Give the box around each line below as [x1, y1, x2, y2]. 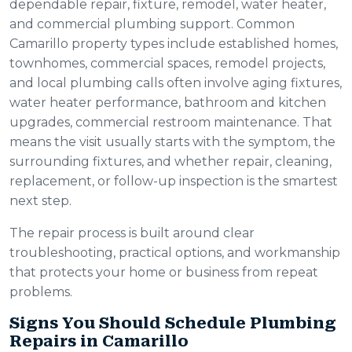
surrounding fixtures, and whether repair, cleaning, [9, 154, 332, 170]
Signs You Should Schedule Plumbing [9, 313, 336, 333]
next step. [9, 193, 71, 209]
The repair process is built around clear [9, 225, 255, 241]
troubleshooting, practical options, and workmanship [9, 245, 340, 261]
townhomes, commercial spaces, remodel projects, [9, 56, 325, 71]
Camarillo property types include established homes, [9, 36, 338, 52]
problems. [9, 284, 72, 300]
